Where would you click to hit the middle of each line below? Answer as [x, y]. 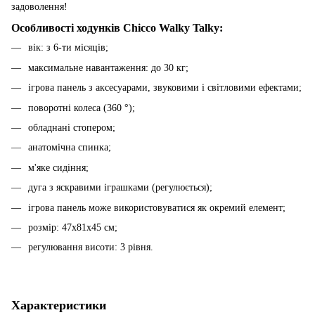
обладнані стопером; [72, 127]
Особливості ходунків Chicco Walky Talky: [117, 28]
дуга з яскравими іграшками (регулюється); [120, 188]
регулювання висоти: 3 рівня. [91, 247]
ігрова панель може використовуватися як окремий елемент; [157, 207]
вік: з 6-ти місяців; [68, 48]
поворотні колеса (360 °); [82, 108]
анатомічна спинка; [70, 148]
